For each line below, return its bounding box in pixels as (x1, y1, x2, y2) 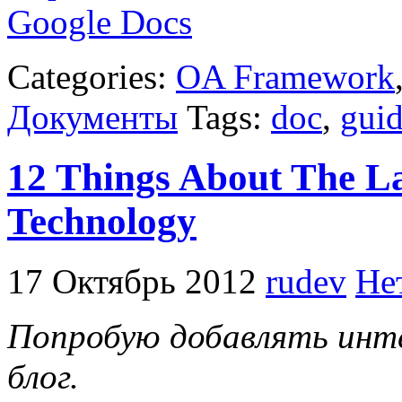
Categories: (7, 57, 176, 96)
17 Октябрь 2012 (7, 261, 257, 301)
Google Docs (7, 2, 192, 41)
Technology (7, 199, 197, 242)
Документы (7, 97, 178, 136)
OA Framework (176, 57, 395, 96)
